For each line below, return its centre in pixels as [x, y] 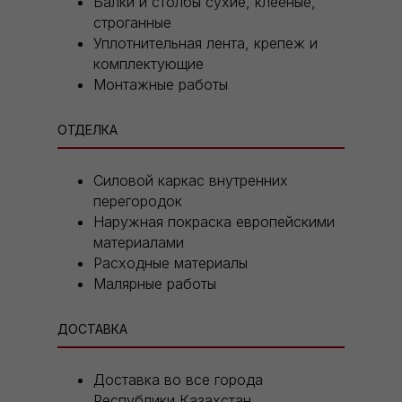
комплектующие [149, 64]
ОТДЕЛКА [87, 130]
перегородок [138, 201]
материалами [139, 243]
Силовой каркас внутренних [191, 181]
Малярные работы [155, 284]
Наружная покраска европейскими [214, 222]
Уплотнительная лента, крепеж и [205, 44]
